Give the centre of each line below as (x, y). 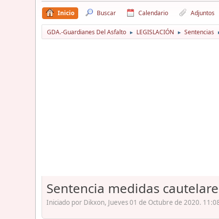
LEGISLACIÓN (155, 32)
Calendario (153, 13)
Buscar (106, 13)
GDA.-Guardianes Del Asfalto (87, 32)
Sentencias (199, 32)
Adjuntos (203, 13)
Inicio (66, 13)
